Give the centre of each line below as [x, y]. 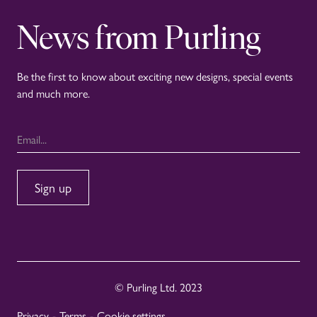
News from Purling [139, 37]
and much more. [53, 93]
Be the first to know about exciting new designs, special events [155, 76]
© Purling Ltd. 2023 [158, 287]
